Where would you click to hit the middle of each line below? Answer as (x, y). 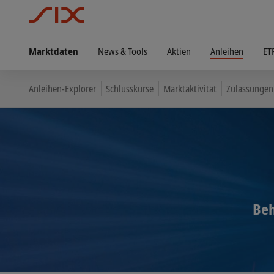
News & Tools (123, 51)
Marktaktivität (190, 88)
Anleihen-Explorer (62, 88)
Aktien (179, 51)
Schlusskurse (130, 88)
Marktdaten (54, 51)
